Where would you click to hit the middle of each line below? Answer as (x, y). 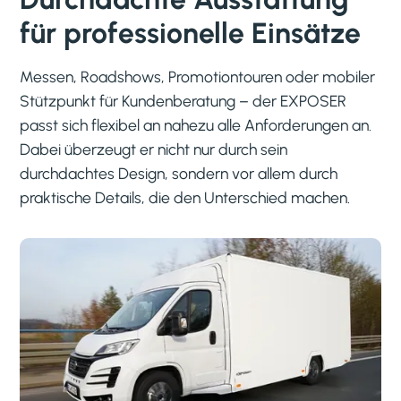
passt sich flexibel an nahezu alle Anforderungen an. (196, 124)
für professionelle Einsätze (191, 33)
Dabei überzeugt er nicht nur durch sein (154, 149)
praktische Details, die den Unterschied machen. (185, 197)
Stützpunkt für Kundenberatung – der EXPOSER (183, 100)
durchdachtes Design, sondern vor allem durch (179, 173)
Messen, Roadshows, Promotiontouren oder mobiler (198, 76)
